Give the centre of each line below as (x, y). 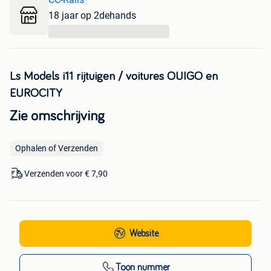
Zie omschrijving (57, 116)
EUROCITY (36, 93)
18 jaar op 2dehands (92, 15)
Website (144, 233)
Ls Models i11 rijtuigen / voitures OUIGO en (114, 76)
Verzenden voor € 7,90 (66, 173)
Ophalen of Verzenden (57, 148)
